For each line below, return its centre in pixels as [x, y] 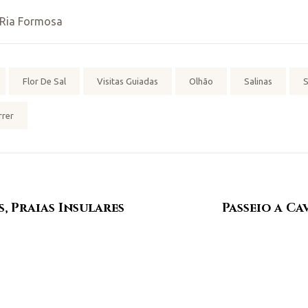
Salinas [258, 81]
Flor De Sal [44, 81]
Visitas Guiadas [128, 81]
